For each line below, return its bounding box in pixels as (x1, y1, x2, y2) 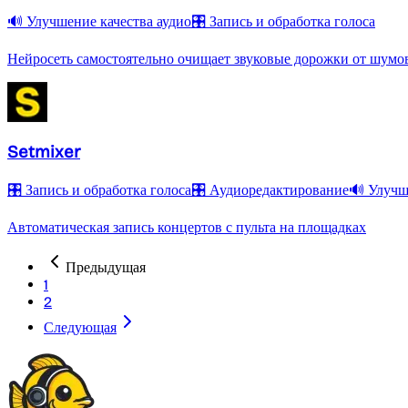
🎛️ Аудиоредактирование (191, 181, 349, 199)
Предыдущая (66, 259, 146, 277)
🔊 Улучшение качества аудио (7, 12, 191, 30)
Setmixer (7, 142, 80, 163)
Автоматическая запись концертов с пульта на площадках (7, 219, 366, 237)
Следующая (44, 319, 117, 337)
